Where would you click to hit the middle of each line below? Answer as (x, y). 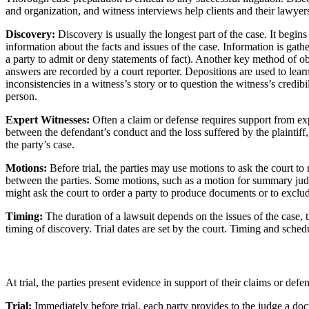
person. (21, 96)
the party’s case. (40, 144)
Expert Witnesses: (49, 119)
